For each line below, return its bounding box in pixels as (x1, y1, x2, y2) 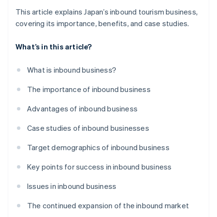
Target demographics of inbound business (27, 142, 170, 153)
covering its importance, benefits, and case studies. (15, 18, 189, 29)
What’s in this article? (15, 42, 92, 52)
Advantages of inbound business (27, 104, 138, 114)
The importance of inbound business (27, 84, 151, 94)
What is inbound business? (27, 65, 116, 75)
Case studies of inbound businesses (27, 123, 149, 133)
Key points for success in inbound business (27, 162, 172, 172)
